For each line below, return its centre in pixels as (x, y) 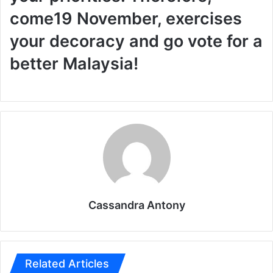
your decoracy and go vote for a (136, 41)
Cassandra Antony (136, 205)
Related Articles (67, 264)
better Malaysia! (74, 63)
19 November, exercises (148, 18)
